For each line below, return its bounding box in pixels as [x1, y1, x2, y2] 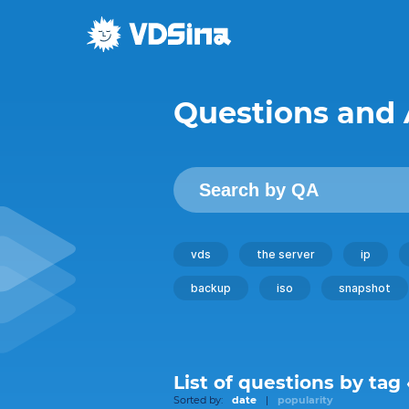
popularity [278, 393, 333, 406]
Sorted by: [173, 393, 223, 406]
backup [191, 281, 231, 295]
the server [257, 247, 315, 261]
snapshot [339, 281, 391, 295]
